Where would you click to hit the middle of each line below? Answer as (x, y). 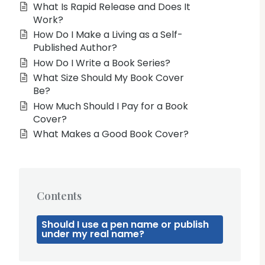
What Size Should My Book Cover (109, 78)
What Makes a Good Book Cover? (111, 134)
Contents (59, 195)
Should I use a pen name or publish (125, 224)
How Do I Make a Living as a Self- (108, 35)
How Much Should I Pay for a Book (111, 106)
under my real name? (93, 234)
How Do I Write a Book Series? (102, 63)
